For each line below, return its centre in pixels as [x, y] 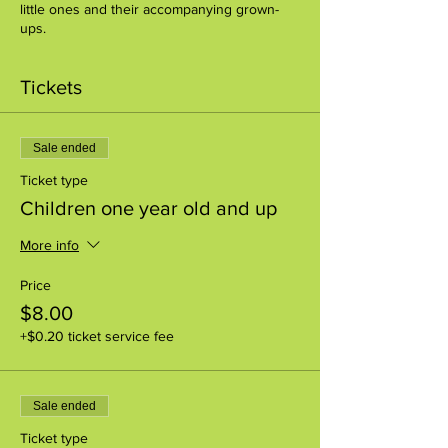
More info [49, 245]
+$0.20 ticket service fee [97, 335]
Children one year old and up [148, 207]
